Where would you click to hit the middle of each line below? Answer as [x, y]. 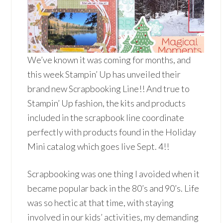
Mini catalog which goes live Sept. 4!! [99, 146]
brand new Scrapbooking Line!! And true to [109, 89]
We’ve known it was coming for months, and [109, 60]
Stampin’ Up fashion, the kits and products [107, 103]
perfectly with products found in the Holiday [112, 132]
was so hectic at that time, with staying [101, 203]
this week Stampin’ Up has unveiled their [104, 74]
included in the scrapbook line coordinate [106, 117]
